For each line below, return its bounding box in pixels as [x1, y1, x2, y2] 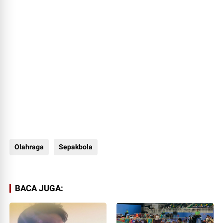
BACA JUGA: [15, 183, 64, 193]
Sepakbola [59, 143, 93, 151]
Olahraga [14, 143, 44, 151]
